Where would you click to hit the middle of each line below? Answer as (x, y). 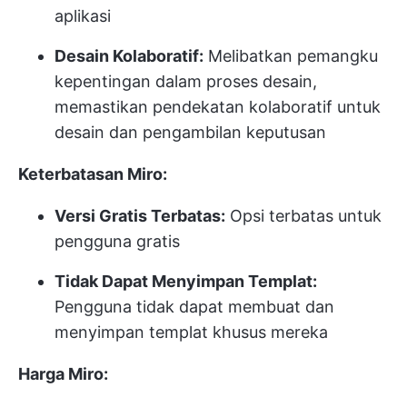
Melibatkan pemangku (291, 56)
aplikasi (83, 16)
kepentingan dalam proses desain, (186, 82)
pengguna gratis (117, 242)
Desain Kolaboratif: (129, 56)
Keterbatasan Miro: (93, 174)
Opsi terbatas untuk (303, 216)
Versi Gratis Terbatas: (140, 216)
